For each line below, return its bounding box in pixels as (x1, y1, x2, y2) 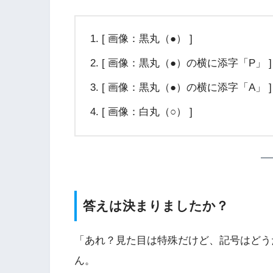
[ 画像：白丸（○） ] (101, 106, 193, 118)
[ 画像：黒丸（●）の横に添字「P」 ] (101, 57, 272, 69)
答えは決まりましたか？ (83, 199, 229, 213)
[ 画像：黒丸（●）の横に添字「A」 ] (101, 82, 272, 94)
